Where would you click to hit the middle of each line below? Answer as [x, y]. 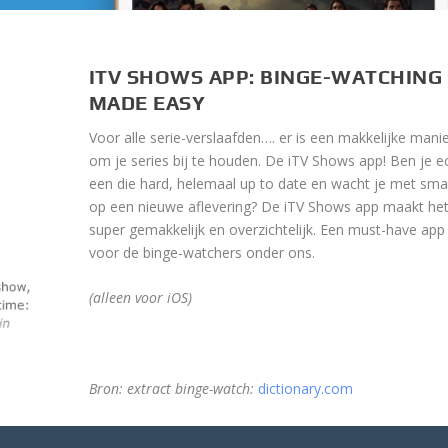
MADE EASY [147, 103]
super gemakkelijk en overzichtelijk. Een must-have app [266, 230]
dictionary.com [305, 389]
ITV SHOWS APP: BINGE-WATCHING [265, 77]
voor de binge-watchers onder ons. [201, 253]
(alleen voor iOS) [140, 298]
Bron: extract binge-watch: [171, 389]
